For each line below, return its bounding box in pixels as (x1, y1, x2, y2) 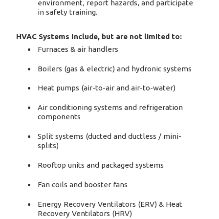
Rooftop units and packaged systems (38, 161, 164, 170)
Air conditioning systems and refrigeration (38, 103, 183, 112)
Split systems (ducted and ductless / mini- (38, 132, 182, 141)
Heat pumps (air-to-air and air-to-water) (38, 84, 176, 92)
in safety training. (38, 8, 98, 17)
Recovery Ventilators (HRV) (38, 209, 132, 218)
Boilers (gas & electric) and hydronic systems (38, 64, 192, 73)
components (38, 112, 81, 121)
